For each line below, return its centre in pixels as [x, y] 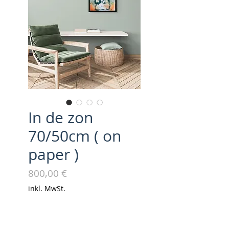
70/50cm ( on [75, 136]
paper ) [53, 154]
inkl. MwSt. [47, 188]
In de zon [61, 118]
